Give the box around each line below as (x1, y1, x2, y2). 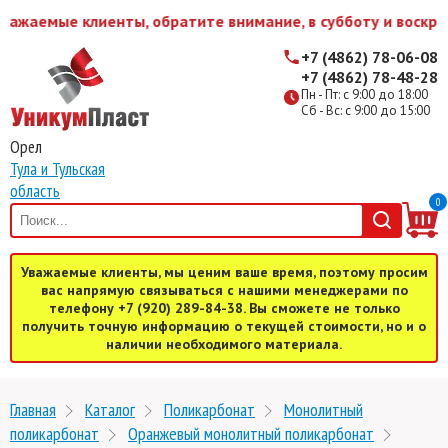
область (10, 180, 60, 202)
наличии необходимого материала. (106, 335, 342, 353)
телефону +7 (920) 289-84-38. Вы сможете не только (48, 299, 400, 317)
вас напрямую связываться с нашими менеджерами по (40, 281, 408, 299)
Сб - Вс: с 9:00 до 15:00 (301, 102, 430, 119)
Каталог (85, 398, 135, 421)
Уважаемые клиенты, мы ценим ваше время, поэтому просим (20, 263, 428, 281)
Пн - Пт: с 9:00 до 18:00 (301, 86, 428, 103)
